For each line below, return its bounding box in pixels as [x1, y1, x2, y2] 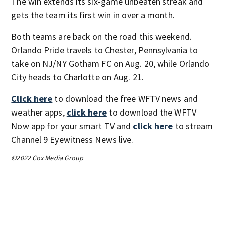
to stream [173, 120, 213, 132]
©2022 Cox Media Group [11, 153, 84, 162]
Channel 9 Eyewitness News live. [11, 133, 134, 145]
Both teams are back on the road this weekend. [11, 30, 192, 42]
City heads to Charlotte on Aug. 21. [11, 71, 144, 83]
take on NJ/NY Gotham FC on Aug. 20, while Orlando [11, 57, 210, 69]
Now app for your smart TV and [11, 120, 133, 132]
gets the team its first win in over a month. [11, 9, 175, 21]
